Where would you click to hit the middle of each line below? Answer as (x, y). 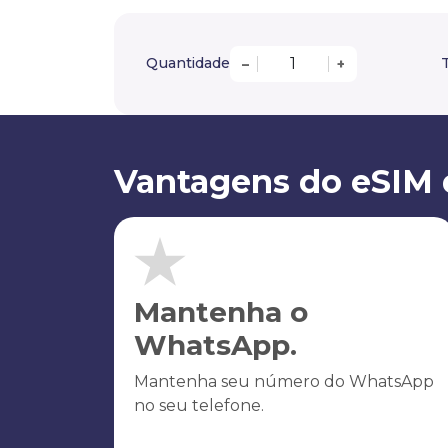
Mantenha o (221, 311)
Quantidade (188, 63)
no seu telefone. (199, 405)
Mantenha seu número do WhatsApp (284, 381)
